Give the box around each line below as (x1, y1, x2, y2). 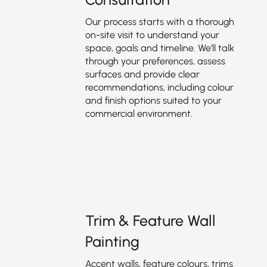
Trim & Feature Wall (85, 212, 216, 229)
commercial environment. (85, 108, 193, 119)
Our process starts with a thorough (85, 16, 234, 27)
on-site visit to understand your (85, 29, 219, 41)
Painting (85, 232, 139, 250)
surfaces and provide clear (85, 69, 200, 80)
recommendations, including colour (85, 82, 234, 93)
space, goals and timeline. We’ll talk (85, 42, 234, 54)
